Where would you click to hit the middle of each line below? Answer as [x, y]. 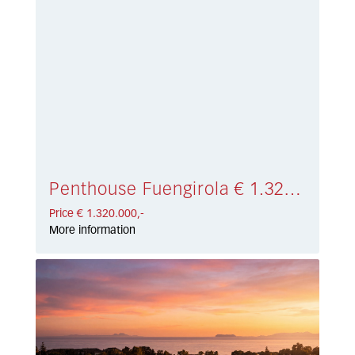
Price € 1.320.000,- [97, 214]
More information [93, 231]
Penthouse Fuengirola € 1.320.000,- [293, 191]
